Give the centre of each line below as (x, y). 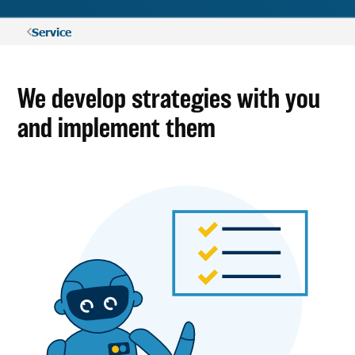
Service (52, 32)
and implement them (117, 128)
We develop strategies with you (169, 98)
